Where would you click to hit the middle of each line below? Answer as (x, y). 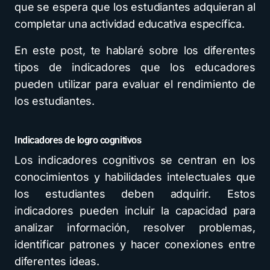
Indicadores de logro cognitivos (78, 140)
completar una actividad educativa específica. (130, 24)
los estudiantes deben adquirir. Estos (135, 194)
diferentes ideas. (57, 261)
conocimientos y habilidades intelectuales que (135, 177)
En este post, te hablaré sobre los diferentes (135, 50)
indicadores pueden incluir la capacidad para (135, 211)
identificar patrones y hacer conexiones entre (135, 244)
